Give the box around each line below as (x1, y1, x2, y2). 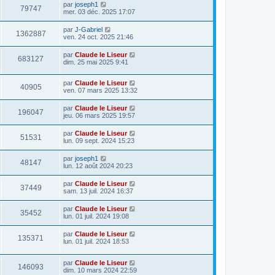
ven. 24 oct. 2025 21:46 (63, 33, 133, 41)
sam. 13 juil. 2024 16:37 (63, 187, 133, 195)
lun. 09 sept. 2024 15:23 (63, 137, 134, 145)
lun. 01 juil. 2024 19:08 (63, 212, 129, 220)
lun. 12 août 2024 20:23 (63, 162, 133, 170)
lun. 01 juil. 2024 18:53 (63, 238, 129, 246)
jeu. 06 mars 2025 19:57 (63, 112, 135, 120)
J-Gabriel (75, 25, 103, 33)
